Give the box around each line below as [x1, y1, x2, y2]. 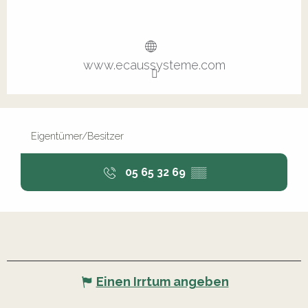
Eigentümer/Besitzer [31, 130, 124, 142]
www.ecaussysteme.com [82, 58, 225, 73]
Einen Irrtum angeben [96, 274, 229, 289]
